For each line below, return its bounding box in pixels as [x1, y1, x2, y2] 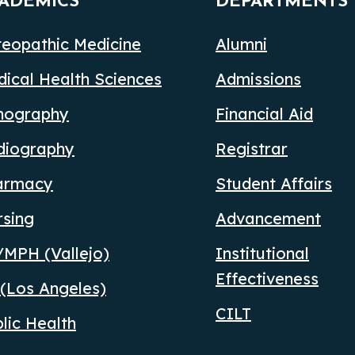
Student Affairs [216, 173, 332, 193]
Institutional [216, 242, 309, 263]
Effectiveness [216, 268, 319, 288]
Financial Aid [216, 103, 313, 124]
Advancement [216, 208, 321, 228]
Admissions [216, 68, 301, 89]
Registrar [216, 138, 288, 158]
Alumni [216, 33, 267, 54]
